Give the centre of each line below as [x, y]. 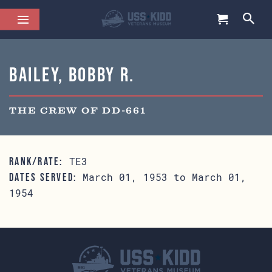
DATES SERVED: [43, 177]
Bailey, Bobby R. [72, 74]
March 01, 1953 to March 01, [162, 177]
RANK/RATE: [36, 161]
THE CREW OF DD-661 [78, 111]
